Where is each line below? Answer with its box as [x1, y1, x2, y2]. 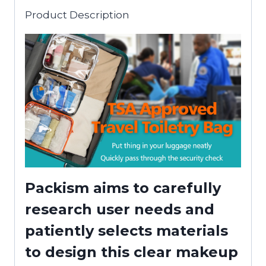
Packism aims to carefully [25, 179, 221, 197]
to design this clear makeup [25, 243, 238, 261]
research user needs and [25, 200, 214, 218]
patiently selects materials [25, 221, 228, 239]
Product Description [25, 8, 129, 21]
